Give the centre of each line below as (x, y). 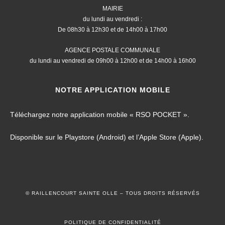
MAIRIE (113, 9)
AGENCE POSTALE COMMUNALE (113, 50)
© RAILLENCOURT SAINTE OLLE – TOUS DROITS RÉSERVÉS (113, 193)
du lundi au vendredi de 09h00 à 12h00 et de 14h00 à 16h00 (113, 61)
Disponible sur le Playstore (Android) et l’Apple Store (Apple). (107, 137)
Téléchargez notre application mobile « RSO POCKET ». (100, 115)
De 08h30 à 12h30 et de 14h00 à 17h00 (113, 30)
